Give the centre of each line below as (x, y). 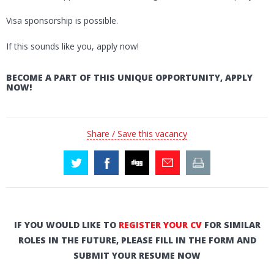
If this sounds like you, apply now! (72, 46)
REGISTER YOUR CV (160, 225)
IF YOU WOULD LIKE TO (66, 225)
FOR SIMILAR (231, 225)
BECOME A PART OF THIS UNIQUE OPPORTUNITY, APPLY (129, 78)
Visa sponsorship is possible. (62, 21)
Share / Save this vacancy (137, 134)
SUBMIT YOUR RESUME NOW (137, 256)
